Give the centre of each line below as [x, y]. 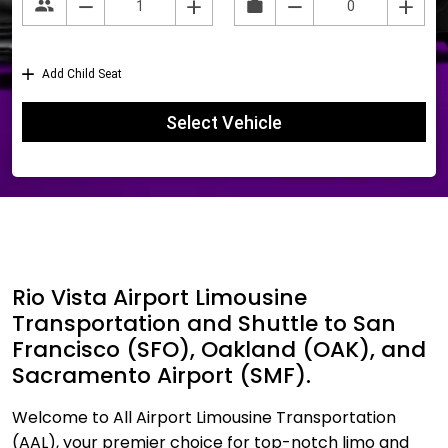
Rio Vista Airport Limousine [159, 297]
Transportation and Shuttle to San [204, 323]
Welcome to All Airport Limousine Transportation [204, 417]
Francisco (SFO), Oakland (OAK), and [219, 349]
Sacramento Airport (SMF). [161, 375]
